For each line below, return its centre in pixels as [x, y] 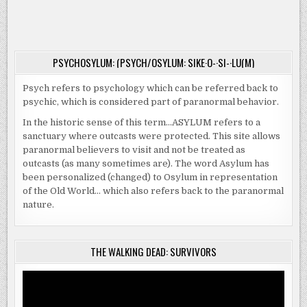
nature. [39, 204]
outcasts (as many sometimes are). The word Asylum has [146, 163]
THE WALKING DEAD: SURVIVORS [153, 251]
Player [37, 290]
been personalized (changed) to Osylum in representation [150, 177]
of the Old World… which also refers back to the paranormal [153, 191]
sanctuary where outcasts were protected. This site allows [152, 136]
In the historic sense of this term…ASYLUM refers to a [142, 122]
